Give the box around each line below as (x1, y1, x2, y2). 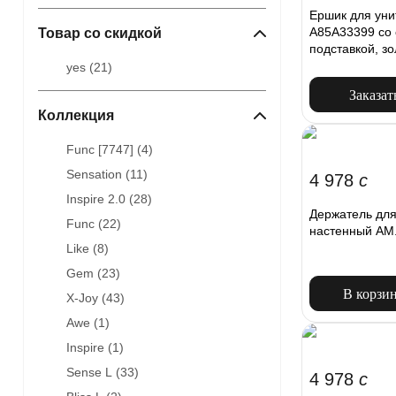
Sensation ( (66, 167, 130, 182)
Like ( (66, 241, 97, 256)
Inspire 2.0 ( (66, 192, 133, 207)
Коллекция (38, 108, 114, 124)
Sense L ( (66, 365, 120, 380)
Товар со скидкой (38, 26, 162, 42)
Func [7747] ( (66, 142, 141, 157)
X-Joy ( (66, 291, 106, 306)
